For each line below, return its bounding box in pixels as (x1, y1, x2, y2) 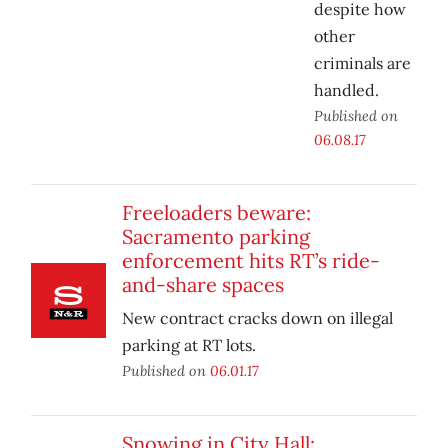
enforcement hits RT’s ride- (122, 248, 380, 274)
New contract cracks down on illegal (122, 308, 393, 329)
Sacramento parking (122, 224, 310, 250)
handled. (314, 80, 379, 101)
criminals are (314, 53, 411, 74)
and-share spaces (122, 272, 284, 298)
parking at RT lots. (122, 335, 256, 356)
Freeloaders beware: (122, 200, 311, 226)
